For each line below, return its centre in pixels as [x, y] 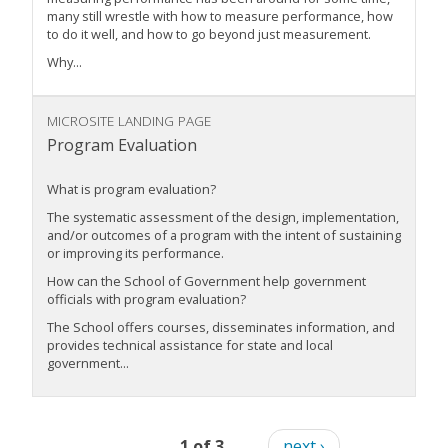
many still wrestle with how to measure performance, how [220, 16]
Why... [64, 62]
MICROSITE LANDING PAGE [129, 121]
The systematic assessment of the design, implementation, [223, 217]
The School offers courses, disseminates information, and [221, 327]
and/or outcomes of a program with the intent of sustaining [224, 235]
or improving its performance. [135, 253]
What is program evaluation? [131, 189]
